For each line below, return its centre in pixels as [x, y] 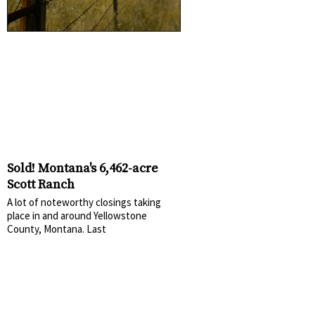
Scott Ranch [41, 184]
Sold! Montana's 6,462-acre [83, 168]
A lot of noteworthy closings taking [84, 202]
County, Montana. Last [57, 229]
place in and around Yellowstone [77, 215]
